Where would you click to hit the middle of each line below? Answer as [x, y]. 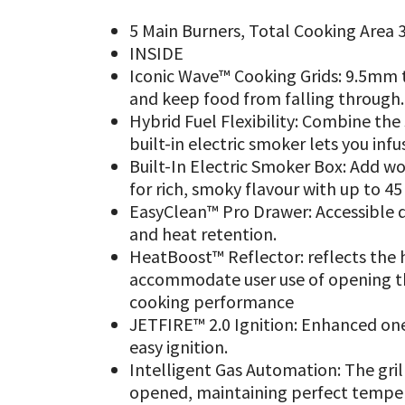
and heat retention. [203, 233]
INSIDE [157, 52]
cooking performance [212, 301]
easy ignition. [179, 346]
